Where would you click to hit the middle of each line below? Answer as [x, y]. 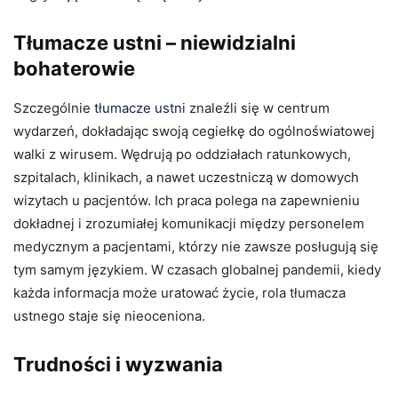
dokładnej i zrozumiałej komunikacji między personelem [189, 223]
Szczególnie [54, 107]
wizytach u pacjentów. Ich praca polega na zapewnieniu [187, 200]
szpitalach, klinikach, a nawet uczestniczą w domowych [186, 177]
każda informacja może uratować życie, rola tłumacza [179, 292]
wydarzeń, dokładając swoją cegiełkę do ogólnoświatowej [194, 131]
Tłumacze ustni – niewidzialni [155, 42]
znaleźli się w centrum [258, 107]
